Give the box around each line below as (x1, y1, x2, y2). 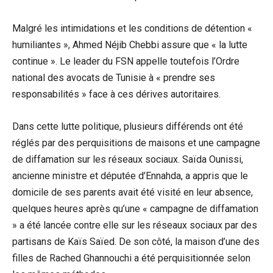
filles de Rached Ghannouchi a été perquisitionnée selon (12, 252, 250, 264)
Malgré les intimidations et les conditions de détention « (12, 22, 252, 34)
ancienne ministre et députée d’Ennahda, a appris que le (12, 169, 248, 182)
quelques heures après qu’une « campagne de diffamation (12, 202, 258, 214)
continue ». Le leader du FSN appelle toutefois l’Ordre (12, 55, 239, 67)
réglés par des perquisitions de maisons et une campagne (12, 136, 260, 149)
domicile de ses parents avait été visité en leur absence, (12, 186, 253, 198)
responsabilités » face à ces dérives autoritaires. (12, 88, 221, 100)
